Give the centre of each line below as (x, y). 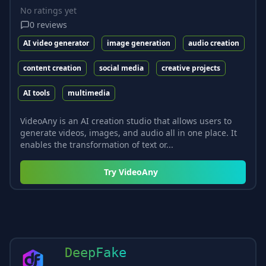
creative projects (191, 68)
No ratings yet (48, 10)
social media (121, 68)
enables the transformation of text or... (97, 144)
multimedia (89, 93)
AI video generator (56, 43)
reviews (52, 24)
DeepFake (96, 252)
